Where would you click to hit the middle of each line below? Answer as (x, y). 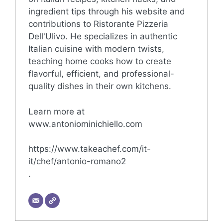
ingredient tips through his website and (107, 12)
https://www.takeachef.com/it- (89, 149)
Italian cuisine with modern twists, (96, 49)
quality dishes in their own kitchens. (100, 86)
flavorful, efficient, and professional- (101, 74)
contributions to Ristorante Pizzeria (98, 24)
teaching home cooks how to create (100, 61)
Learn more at (56, 111)
